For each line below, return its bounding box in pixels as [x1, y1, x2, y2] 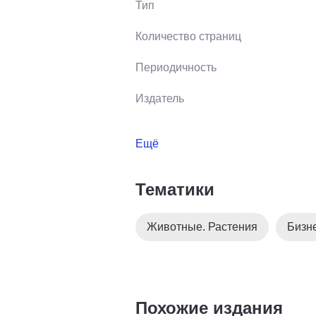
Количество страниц [135, 30, 241, 42]
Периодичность [135, 61, 217, 73]
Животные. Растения [147, 220, 257, 233]
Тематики [135, 179, 214, 199]
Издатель [135, 92, 184, 104]
